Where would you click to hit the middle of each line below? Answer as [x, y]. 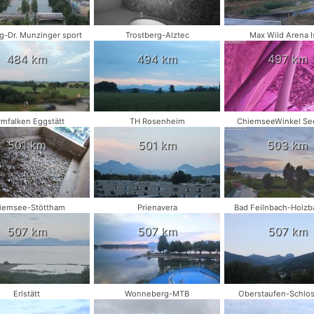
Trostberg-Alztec [157, 35]
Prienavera [157, 207]
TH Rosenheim [157, 121]
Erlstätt [27, 294]
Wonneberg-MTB [157, 294]
